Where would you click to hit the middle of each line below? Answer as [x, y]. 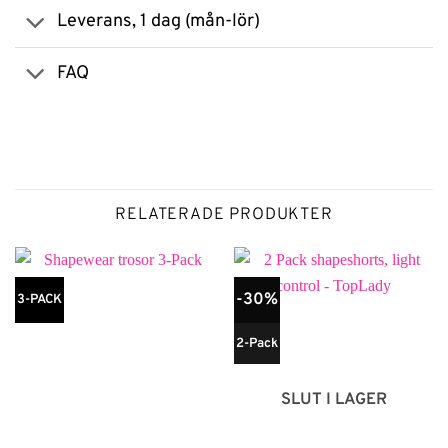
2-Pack [256, 344]
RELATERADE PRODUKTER [224, 214]
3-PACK [39, 300]
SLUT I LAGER [333, 399]
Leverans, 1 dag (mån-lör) [158, 22]
